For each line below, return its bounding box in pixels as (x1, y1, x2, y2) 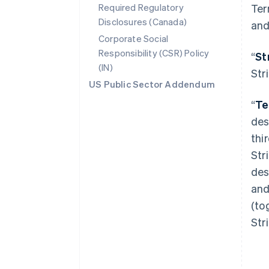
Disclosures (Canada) (98, 16, 187, 28)
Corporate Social (98, 32, 169, 44)
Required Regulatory (98, 1, 184, 13)
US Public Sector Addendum (89, 78, 215, 90)
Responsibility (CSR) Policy (98, 47, 210, 59)
